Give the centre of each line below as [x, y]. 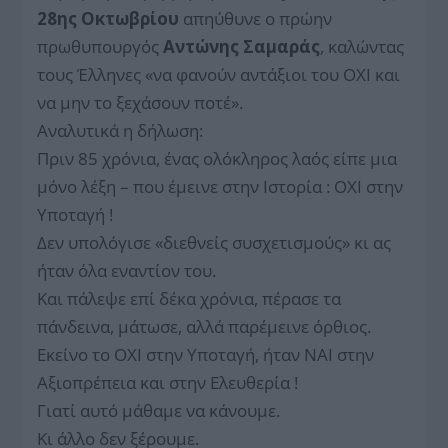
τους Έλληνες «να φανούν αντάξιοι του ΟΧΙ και [219, 75]
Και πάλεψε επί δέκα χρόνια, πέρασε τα [189, 299]
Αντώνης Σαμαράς [242, 47]
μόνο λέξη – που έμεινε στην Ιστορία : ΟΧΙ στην [220, 187]
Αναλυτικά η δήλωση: [120, 131]
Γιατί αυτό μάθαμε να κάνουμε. [159, 411]
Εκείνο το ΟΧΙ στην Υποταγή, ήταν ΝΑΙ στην [206, 355]
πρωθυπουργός [100, 47]
